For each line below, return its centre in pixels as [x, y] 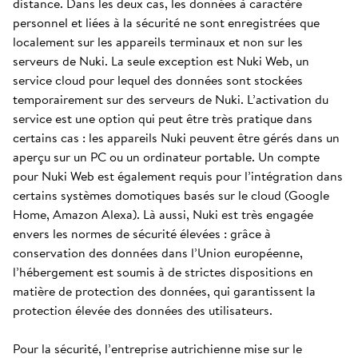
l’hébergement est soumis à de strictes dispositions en [163, 272]
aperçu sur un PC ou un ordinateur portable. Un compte [166, 157]
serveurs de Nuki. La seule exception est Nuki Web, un [161, 61]
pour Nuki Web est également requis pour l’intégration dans [178, 176]
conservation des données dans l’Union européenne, [158, 253]
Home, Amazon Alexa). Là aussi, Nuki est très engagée [163, 214]
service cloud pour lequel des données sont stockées [158, 80]
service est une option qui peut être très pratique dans [163, 118]
